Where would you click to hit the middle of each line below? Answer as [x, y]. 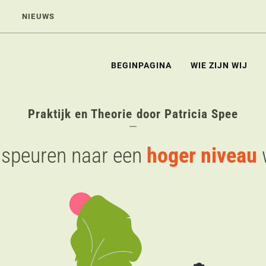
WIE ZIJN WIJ [219, 65]
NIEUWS [38, 16]
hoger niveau [202, 156]
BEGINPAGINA [141, 65]
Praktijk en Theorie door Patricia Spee [133, 114]
